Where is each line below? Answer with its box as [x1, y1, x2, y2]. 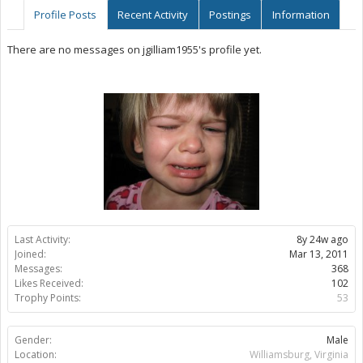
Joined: [15, 247, 46, 261]
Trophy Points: [15, 291, 81, 305]
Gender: [15, 333, 52, 347]
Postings [208, 7, 251, 22]
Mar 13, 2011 [289, 247, 348, 261]
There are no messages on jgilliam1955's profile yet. [7, 42, 262, 57]
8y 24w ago [297, 233, 348, 246]
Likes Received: [15, 276, 83, 290]
